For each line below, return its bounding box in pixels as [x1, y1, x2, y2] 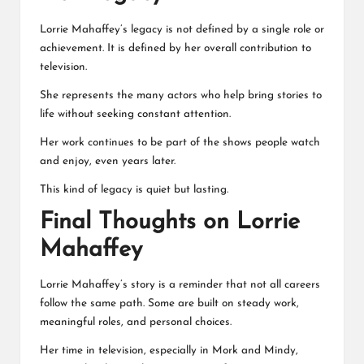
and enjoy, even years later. [40, 155, 175, 167]
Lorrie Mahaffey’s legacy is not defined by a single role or [40, 24, 324, 35]
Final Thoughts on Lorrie [40, 210, 300, 234]
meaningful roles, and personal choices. [40, 317, 232, 328]
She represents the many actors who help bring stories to [40, 89, 322, 101]
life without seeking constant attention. [40, 108, 231, 119]
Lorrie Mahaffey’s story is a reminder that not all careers [40, 279, 320, 291]
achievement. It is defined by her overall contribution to [40, 42, 311, 54]
